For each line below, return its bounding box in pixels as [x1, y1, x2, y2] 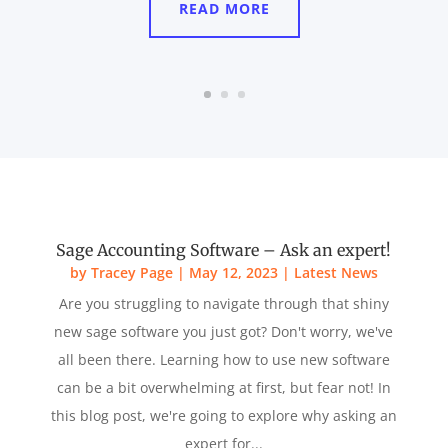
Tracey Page [90, 263, 173, 282]
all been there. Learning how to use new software [57, 350, 390, 369]
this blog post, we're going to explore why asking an [50, 406, 397, 425]
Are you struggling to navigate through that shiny [58, 294, 389, 313]
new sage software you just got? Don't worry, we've [54, 322, 394, 341]
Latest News [293, 263, 378, 282]
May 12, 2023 [188, 263, 278, 282]
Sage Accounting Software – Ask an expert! [56, 240, 392, 260]
